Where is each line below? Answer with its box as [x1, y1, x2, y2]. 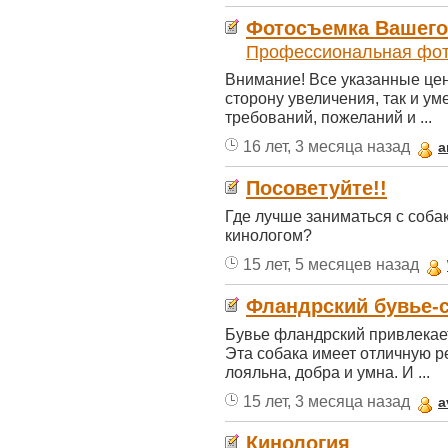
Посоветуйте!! [246, 177, 387, 199]
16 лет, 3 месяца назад [243, 137, 410, 155]
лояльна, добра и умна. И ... [225, 363, 430, 381]
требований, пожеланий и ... [225, 108, 432, 126]
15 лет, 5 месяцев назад [243, 255, 419, 273]
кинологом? [225, 226, 312, 244]
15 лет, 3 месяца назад [243, 392, 410, 410]
